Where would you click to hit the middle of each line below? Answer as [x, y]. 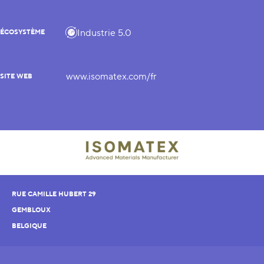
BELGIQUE [29, 226]
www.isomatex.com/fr [111, 77]
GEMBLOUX [31, 210]
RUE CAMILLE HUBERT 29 [54, 194]
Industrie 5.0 [104, 33]
